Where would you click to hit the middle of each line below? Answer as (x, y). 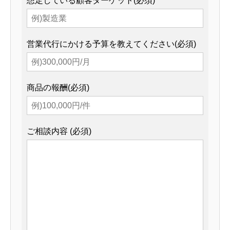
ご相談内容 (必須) (59, 131)
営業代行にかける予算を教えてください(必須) (111, 44)
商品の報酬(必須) (58, 88)
